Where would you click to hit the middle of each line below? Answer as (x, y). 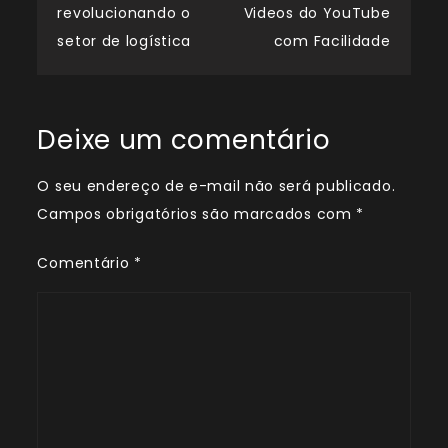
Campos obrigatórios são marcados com (197, 214)
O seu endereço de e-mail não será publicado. (216, 186)
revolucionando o (124, 13)
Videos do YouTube (317, 13)
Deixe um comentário (184, 140)
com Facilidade (332, 41)
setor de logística (124, 41)
